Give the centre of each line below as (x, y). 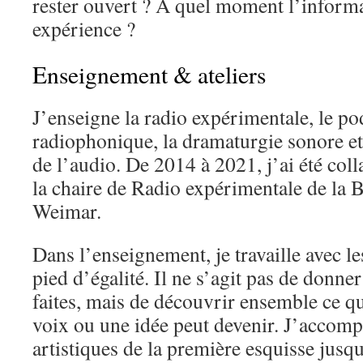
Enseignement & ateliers (149, 74)
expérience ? (84, 28)
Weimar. (67, 211)
